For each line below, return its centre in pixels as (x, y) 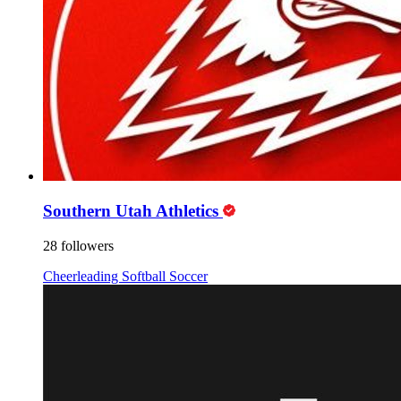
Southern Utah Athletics (133, 211)
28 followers (78, 245)
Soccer (188, 276)
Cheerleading (82, 276)
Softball (145, 276)
